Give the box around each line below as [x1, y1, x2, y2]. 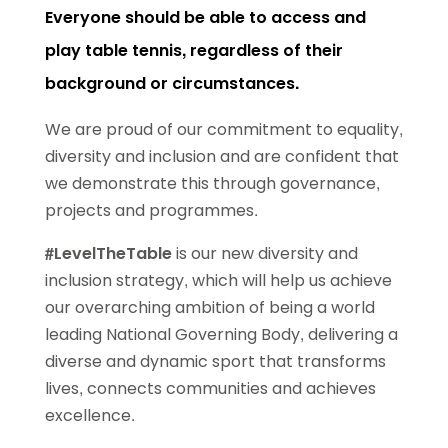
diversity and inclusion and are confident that [44, 145, 399, 168]
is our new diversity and [171, 242, 358, 265]
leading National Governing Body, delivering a [44, 323, 398, 346]
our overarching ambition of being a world [44, 296, 375, 319]
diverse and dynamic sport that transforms [44, 350, 386, 373]
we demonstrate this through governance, [44, 172, 380, 195]
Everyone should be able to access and [44, 6, 366, 29]
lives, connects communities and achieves [44, 377, 376, 400]
